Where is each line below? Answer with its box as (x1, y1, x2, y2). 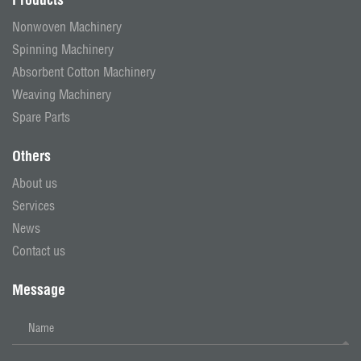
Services (12, 197, 55, 214)
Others (12, 147, 51, 166)
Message (12, 280, 65, 300)
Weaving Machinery (12, 86, 111, 103)
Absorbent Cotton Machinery (12, 64, 156, 81)
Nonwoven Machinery (12, 19, 122, 35)
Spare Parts (12, 109, 70, 126)
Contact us (12, 243, 65, 259)
